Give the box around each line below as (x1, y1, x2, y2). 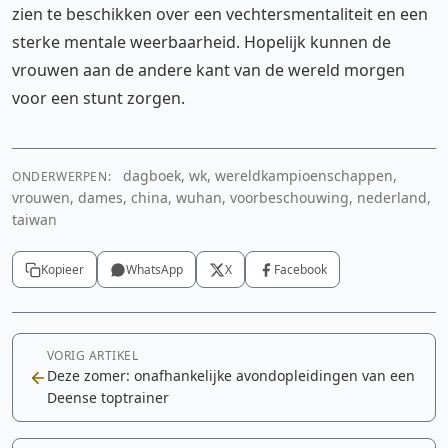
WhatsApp (126, 261, 183, 278)
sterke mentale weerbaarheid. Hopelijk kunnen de (12, 31, 391, 53)
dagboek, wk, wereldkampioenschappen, (119, 166, 398, 185)
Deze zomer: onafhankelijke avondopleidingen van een (47, 366, 415, 385)
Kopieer (41, 261, 84, 278)
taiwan (12, 210, 57, 229)
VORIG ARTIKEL (47, 347, 139, 364)
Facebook (274, 261, 327, 278)
